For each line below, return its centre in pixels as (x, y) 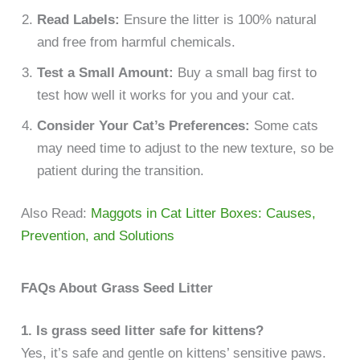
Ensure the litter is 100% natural (219, 19)
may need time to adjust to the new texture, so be (186, 148)
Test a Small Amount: (106, 72)
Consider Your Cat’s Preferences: (144, 125)
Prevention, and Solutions (98, 236)
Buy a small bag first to (245, 72)
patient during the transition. (121, 170)
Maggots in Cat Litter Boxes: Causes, (204, 214)
